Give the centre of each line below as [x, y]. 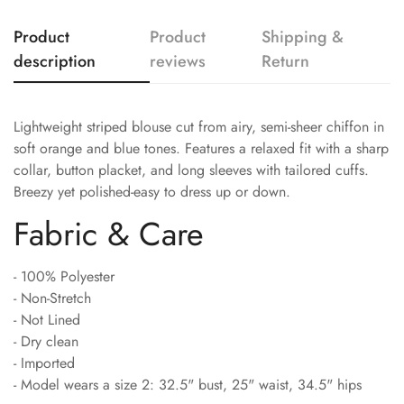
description [55, 61]
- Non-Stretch [52, 298]
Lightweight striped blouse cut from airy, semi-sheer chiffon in [199, 126]
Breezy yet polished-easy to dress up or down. [152, 191]
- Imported [44, 363]
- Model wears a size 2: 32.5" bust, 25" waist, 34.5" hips [188, 384]
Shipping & [303, 37]
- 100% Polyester [64, 276]
